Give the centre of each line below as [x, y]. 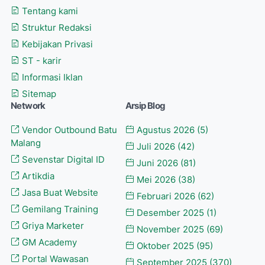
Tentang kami [49, 11]
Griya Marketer [52, 226]
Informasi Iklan [51, 77]
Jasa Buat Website [59, 193]
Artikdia [37, 176]
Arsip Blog [145, 106]
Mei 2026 [156, 180]
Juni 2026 [157, 163]
